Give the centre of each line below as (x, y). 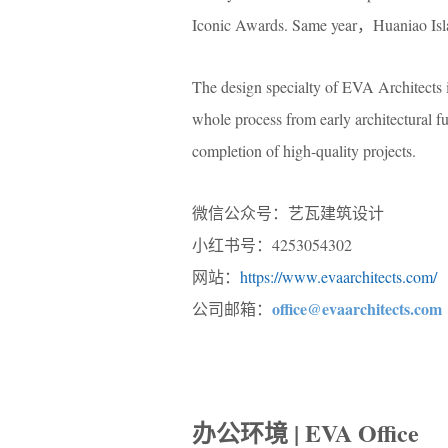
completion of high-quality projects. (304, 150)
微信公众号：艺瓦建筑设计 (288, 212)
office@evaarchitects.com (357, 308)
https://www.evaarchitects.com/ (338, 276)
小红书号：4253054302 (272, 244)
